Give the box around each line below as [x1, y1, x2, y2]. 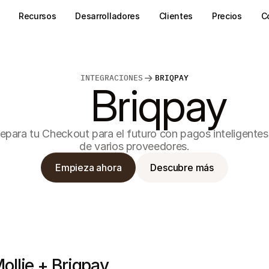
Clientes [159, 11, 193, 21]
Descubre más [150, 161, 214, 174]
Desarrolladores [75, 11, 140, 21]
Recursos [18, 11, 56, 21]
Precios [212, 11, 242, 21]
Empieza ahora [55, 161, 122, 174]
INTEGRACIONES [80, 73, 143, 83]
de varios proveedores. [79, 140, 190, 153]
